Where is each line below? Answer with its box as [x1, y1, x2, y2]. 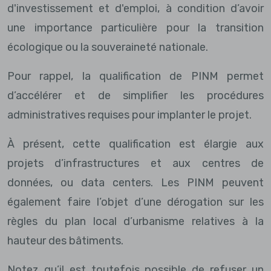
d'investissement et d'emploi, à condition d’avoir [7, 1, 264, 15]
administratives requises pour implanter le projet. [7, 108, 252, 122]
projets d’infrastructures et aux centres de [7, 156, 264, 170]
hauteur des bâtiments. [7, 233, 123, 247]
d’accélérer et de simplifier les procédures [7, 88, 264, 102]
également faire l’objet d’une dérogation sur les [7, 195, 264, 209]
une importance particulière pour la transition [7, 21, 264, 34]
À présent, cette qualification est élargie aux [7, 137, 264, 151]
